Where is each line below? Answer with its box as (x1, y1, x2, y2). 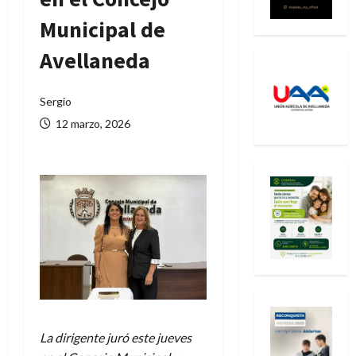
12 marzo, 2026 (53, 117, 130, 130)
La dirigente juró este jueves (40, 330, 192, 346)
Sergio (40, 95, 72, 108)
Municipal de (40, 15, 165, 44)
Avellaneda (40, 46, 150, 75)
